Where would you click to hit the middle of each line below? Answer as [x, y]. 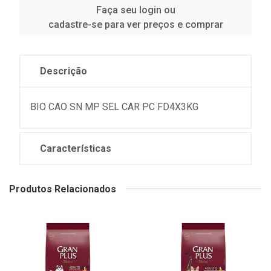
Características [76, 148]
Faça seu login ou [135, 10]
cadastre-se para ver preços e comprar [135, 24]
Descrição [64, 71]
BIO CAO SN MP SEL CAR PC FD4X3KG [114, 106]
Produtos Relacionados [63, 189]
